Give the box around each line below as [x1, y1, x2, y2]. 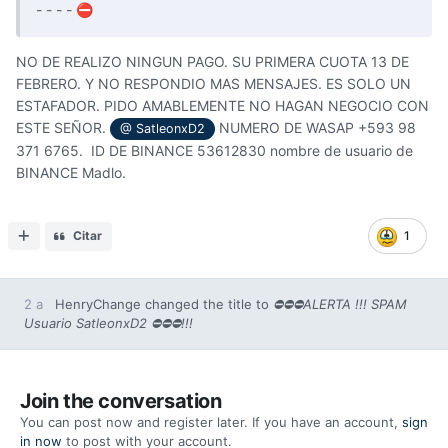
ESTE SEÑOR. [16, 119, 110, 137]
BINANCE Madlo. [16, 164, 126, 182]
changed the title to [141, 296, 273, 313]
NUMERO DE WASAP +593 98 [215, 119, 417, 137]
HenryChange [55, 296, 141, 313]
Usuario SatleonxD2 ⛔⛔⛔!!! [24, 315, 193, 332]
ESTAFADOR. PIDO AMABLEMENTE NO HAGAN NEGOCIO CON [16, 97, 429, 115]
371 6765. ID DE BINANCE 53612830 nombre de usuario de [16, 142, 413, 160]
